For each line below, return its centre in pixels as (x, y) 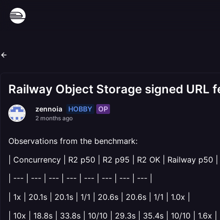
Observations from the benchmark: (73, 141)
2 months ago (54, 118)
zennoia (49, 109)
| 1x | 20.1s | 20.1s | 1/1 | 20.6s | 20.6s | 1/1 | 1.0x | (99, 197)
